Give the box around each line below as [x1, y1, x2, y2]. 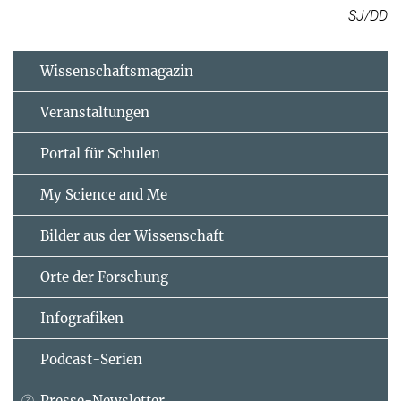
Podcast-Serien [40, 351, 142, 369]
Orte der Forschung [40, 269, 168, 286]
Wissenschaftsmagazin [40, 63, 193, 81]
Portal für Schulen [40, 145, 160, 163]
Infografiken [40, 310, 124, 328]
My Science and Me [40, 186, 167, 204]
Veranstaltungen [40, 104, 149, 122]
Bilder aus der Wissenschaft [40, 227, 224, 245]
